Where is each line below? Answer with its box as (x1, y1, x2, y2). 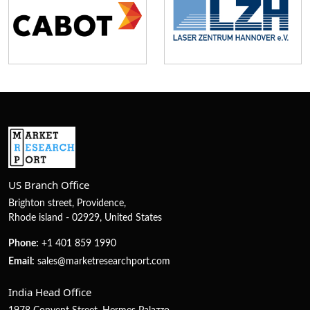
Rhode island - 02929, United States (8, 213, 162, 224)
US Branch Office (8, 178, 89, 192)
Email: (8, 257, 35, 267)
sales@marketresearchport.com (37, 257, 170, 267)
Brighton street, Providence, (8, 199, 126, 209)
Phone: (8, 239, 39, 249)
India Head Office (8, 285, 91, 300)
